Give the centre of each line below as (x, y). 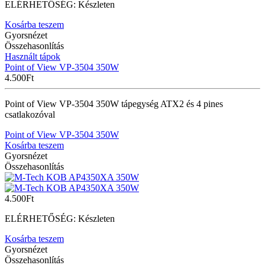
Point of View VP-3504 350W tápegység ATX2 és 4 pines (114, 104)
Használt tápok (33, 56)
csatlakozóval (30, 114)
